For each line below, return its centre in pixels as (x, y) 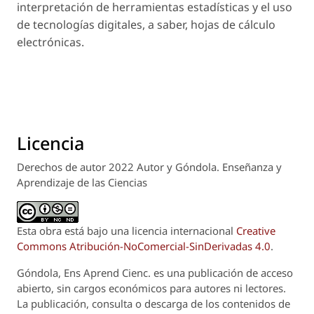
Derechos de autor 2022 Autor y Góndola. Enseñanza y (149, 167)
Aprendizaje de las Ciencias (82, 183)
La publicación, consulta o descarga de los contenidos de (153, 304)
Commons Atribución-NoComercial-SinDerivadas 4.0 (144, 246)
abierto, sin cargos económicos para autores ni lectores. (151, 288)
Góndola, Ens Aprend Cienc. (85, 273)
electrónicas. (50, 42)
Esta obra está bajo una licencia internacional (127, 231)
